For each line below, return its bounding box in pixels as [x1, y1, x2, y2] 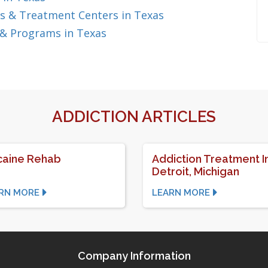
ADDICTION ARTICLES [52, 108, 216, 126]
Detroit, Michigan [152, 165, 239, 178]
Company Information [77, 249, 191, 262]
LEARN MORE [152, 187, 210, 198]
